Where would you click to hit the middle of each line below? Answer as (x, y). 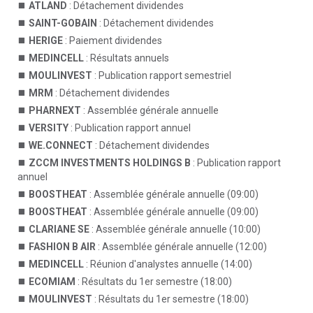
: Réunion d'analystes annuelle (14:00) (168, 264)
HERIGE (46, 41)
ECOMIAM (52, 282)
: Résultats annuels (126, 58)
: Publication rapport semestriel (162, 75)
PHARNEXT (55, 110)
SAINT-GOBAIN (63, 23)
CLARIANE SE (59, 229)
